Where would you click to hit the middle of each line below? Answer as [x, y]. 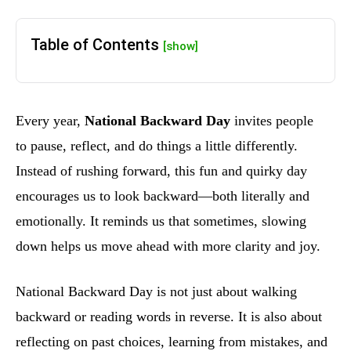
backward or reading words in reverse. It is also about [169, 317]
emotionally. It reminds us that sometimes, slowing [161, 221]
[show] [181, 47]
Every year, [50, 121]
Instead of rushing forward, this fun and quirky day [161, 171]
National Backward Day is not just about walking [156, 292]
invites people [272, 121]
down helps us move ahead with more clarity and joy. [168, 246]
